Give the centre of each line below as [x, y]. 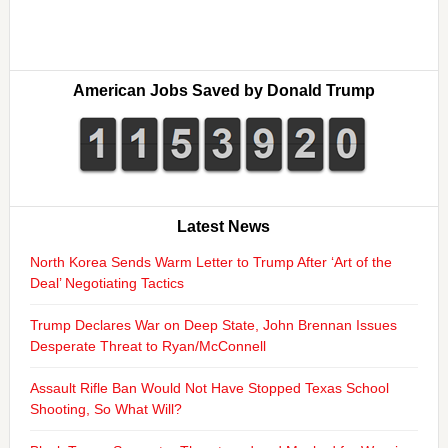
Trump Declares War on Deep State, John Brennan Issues [213, 325]
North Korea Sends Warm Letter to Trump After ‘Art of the [210, 262]
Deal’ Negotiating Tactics [106, 283]
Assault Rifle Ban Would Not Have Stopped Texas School [209, 388]
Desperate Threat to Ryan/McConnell [147, 346]
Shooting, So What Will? [105, 409]
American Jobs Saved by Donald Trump [223, 90]
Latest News [224, 226]
